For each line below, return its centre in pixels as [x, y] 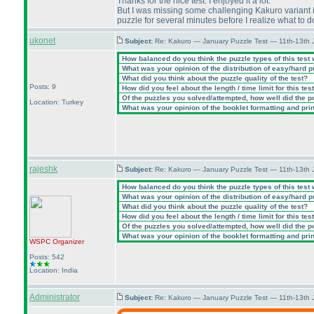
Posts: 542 [47, 257]
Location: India [54, 270]
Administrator [55, 297]
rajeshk [43, 169]
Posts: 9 [43, 87]
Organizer [67, 241]
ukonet [42, 41]
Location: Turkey [56, 102]
